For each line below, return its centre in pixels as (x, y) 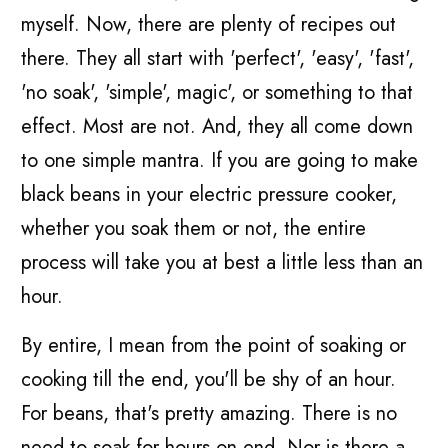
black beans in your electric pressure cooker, (209, 195)
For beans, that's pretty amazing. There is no (209, 414)
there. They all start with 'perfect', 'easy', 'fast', (218, 59)
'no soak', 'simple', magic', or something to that (217, 93)
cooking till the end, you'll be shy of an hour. (209, 380)
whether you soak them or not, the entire (194, 229)
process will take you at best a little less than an (222, 263)
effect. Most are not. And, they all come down (217, 127)
